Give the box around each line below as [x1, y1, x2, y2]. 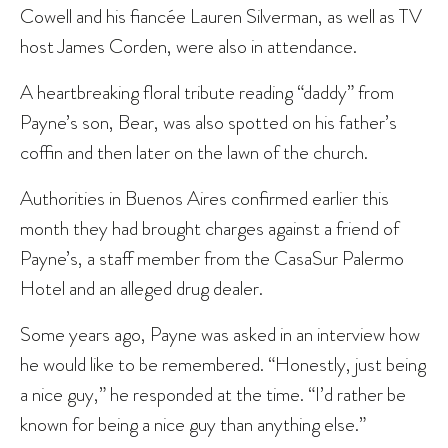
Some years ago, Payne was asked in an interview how [20, 319, 420, 348]
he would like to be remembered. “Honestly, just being [20, 349, 426, 378]
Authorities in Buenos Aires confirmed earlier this [20, 183, 389, 212]
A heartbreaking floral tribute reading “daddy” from [20, 77, 394, 106]
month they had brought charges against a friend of [20, 213, 399, 242]
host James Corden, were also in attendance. [20, 31, 357, 60]
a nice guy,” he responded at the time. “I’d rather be [20, 379, 406, 408]
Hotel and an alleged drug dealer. [20, 273, 263, 302]
